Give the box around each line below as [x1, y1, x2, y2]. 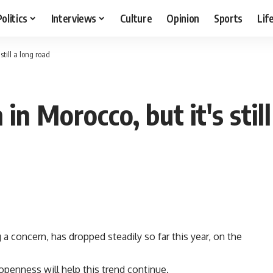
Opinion [166, 11, 200, 25]
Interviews [51, 11, 97, 25]
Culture [119, 11, 152, 25]
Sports [214, 11, 243, 25]
